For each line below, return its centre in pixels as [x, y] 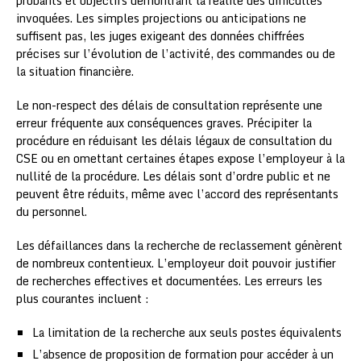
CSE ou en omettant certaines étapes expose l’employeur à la [180, 158]
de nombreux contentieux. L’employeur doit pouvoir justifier [176, 263]
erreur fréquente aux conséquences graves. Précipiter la [164, 122]
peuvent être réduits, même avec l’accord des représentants [177, 193]
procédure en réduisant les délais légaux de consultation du [174, 140]
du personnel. [52, 211]
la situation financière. [75, 71]
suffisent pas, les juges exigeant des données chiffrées [160, 35]
